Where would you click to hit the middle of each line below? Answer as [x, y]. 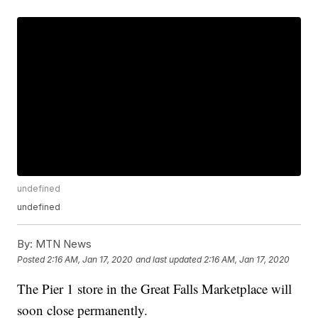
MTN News [62, 244]
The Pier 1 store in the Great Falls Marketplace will [155, 289]
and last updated [169, 259]
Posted [32, 259]
